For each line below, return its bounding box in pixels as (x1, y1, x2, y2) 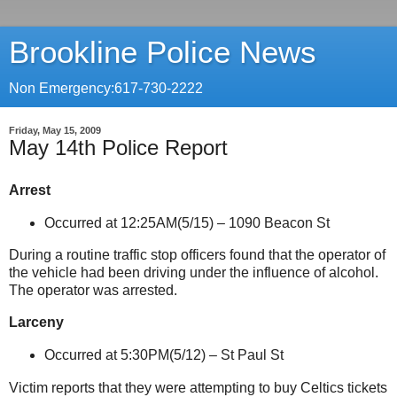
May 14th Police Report (9, 136, 228, 160)
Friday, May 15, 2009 (9, 125, 101, 136)
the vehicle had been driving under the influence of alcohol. (9, 265, 378, 281)
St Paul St (220, 347, 284, 363)
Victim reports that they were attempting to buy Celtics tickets (9, 379, 387, 395)
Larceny (9, 315, 64, 331)
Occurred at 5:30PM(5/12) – (43, 347, 221, 363)
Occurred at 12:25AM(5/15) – (43, 214, 229, 230)
